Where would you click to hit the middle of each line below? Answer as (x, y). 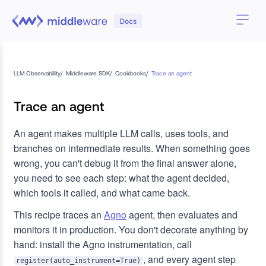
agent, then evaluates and (182, 215)
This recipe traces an (59, 215)
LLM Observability (37, 73)
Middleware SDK (88, 73)
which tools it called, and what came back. (102, 193)
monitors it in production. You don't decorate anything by (131, 229)
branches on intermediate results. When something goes (132, 148)
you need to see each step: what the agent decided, (121, 178)
